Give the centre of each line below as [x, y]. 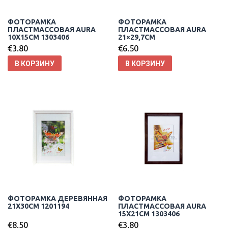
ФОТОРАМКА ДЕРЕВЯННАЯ [58, 199]
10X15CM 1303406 [38, 37]
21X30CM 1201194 [38, 206]
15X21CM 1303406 [149, 214]
